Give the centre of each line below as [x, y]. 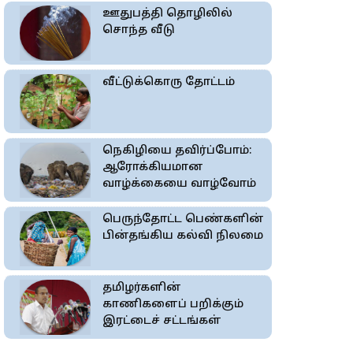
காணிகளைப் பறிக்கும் [173, 304]
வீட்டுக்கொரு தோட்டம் [169, 82]
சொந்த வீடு [139, 30]
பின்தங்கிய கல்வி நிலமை [183, 236]
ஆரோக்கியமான [153, 167]
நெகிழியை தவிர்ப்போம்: [177, 150]
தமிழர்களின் [142, 288]
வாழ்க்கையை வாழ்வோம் [179, 184]
